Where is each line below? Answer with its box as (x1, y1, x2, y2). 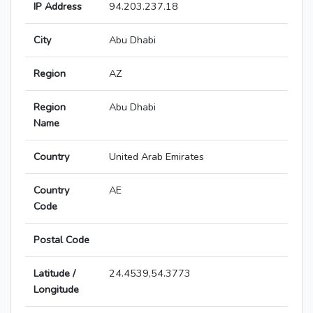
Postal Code (34, 233, 89, 247)
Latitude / (34, 266, 75, 281)
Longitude (34, 282, 79, 297)
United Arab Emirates (109, 150, 204, 164)
